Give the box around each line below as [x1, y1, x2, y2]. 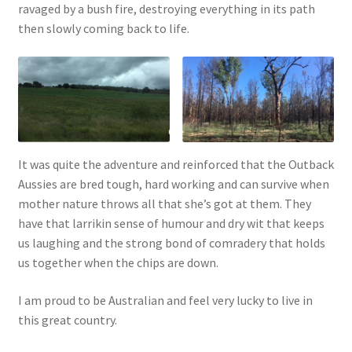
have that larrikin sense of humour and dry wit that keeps [17, 215, 324, 231]
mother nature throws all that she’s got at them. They [17, 196, 311, 211]
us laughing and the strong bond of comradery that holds [17, 235, 325, 251]
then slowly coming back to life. [17, 20, 189, 37]
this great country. [17, 311, 117, 328]
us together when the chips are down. [17, 255, 218, 270]
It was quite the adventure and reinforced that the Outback [17, 156, 334, 172]
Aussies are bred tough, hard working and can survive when [17, 176, 329, 192]
